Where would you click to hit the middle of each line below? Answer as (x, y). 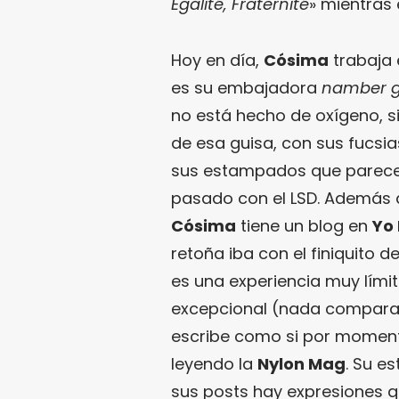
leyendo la (214, 364)
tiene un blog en (304, 226)
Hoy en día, (217, 61)
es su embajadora (246, 88)
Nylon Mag (301, 364)
